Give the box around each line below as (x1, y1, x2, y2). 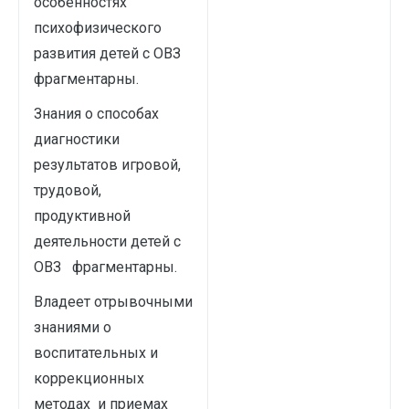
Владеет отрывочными (34, 293, 193, 310)
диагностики (34, 131, 120, 148)
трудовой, (34, 182, 101, 199)
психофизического (34, 19, 162, 37)
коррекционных (34, 370, 144, 387)
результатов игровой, (34, 156, 181, 173)
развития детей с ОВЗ (34, 45, 181, 62)
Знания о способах (34, 105, 159, 122)
